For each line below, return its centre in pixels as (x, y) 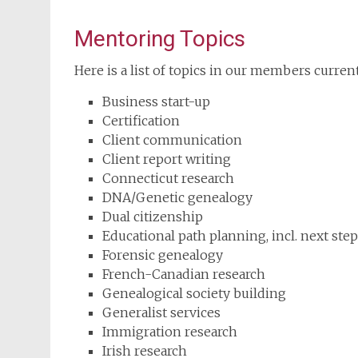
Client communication (172, 140)
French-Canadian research (184, 274)
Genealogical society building (194, 293)
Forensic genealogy (163, 255)
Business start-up (156, 101)
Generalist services (161, 312)
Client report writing (167, 159)
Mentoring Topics (160, 39)
